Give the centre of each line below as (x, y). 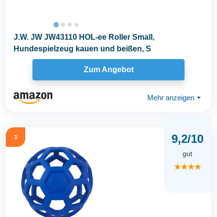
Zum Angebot (108, 70)
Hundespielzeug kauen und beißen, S (82, 48)
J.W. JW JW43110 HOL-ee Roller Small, (84, 37)
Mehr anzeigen (171, 98)
